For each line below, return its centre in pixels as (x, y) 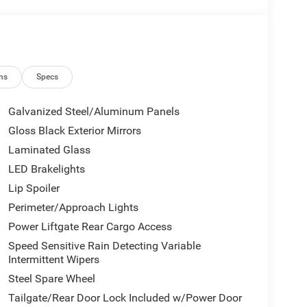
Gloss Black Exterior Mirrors (74, 131)
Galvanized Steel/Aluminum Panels (94, 112)
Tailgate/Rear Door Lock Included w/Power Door (125, 298)
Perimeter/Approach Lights (73, 208)
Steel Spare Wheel (51, 279)
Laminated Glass (49, 150)
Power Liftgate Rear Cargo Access (90, 227)
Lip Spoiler (34, 188)
